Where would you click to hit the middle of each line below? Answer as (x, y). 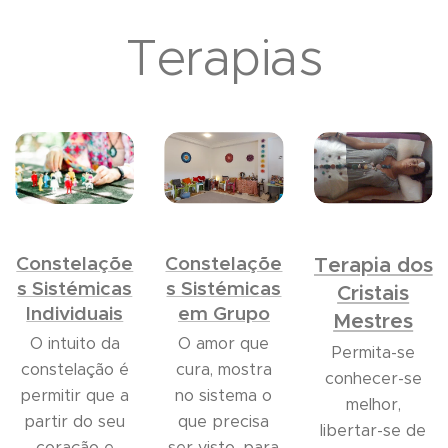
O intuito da (74, 343)
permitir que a (75, 395)
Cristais (373, 292)
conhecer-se (373, 378)
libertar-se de (373, 430)
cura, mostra (223, 369)
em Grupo (223, 312)
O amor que (224, 343)
